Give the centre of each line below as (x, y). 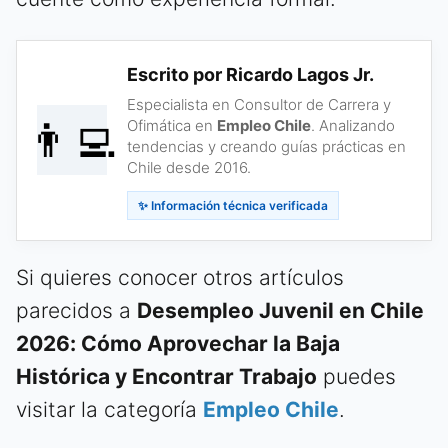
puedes (356, 376)
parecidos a (76, 310)
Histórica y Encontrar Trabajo (166, 376)
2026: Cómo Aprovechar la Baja (178, 343)
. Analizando (353, 125)
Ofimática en (172, 125)
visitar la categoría (109, 409)
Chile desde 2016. (189, 167)
